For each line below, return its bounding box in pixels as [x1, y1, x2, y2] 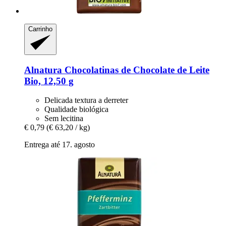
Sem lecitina [44, 114, 83, 123]
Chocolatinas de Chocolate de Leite [62, 64, 209, 75]
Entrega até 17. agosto [24, 140, 95, 149]
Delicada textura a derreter [44, 96, 128, 105]
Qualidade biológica [44, 105, 108, 114]
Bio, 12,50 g [24, 75, 74, 86]
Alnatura [24, 64, 62, 75]
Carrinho [28, 25, 52, 33]
